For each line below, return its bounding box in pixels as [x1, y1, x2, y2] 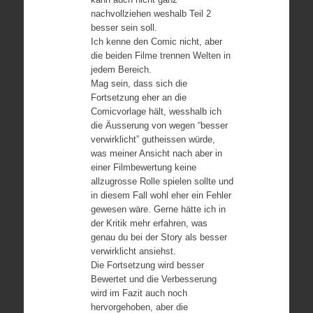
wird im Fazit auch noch [90, 288, 187, 298]
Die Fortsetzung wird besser [90, 260, 204, 270]
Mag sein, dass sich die [90, 78, 187, 89]
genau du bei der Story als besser [90, 232, 227, 242]
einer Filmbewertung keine [90, 162, 196, 173]
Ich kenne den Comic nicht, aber [90, 36, 222, 47]
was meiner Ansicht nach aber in [90, 148, 222, 159]
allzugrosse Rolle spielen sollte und [90, 176, 233, 187]
